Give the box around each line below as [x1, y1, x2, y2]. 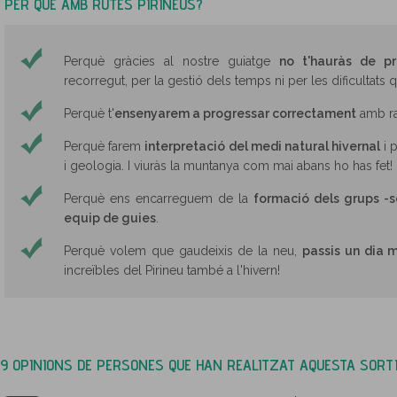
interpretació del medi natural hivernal [144, 139, 381, 153]
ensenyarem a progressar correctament [114, 106, 356, 121]
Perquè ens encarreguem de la [64, 191, 253, 206]
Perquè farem [64, 139, 145, 153]
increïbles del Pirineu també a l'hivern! [64, 263, 280, 277]
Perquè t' [64, 106, 114, 121]
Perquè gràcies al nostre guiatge [64, 54, 279, 68]
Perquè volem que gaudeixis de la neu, [64, 244, 302, 258]
